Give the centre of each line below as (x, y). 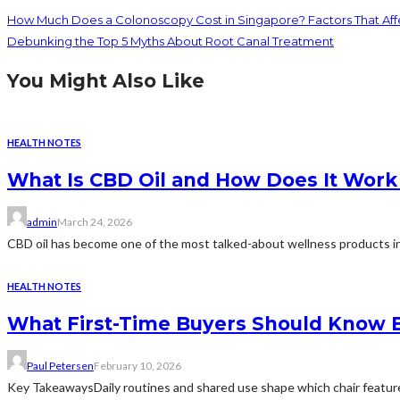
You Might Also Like (106, 81)
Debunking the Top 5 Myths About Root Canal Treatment (171, 42)
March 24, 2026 (95, 222)
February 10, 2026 (137, 366)
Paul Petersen (60, 366)
